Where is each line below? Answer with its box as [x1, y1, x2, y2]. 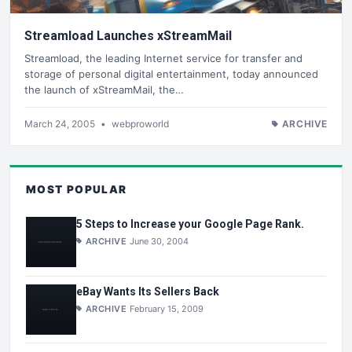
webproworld [112, 117, 169, 130]
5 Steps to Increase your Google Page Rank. [76, 218, 304, 231]
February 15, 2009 [130, 302, 204, 314]
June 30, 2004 [130, 236, 189, 247]
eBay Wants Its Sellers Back [76, 284, 219, 298]
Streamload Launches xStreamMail [24, 28, 232, 44]
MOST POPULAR [26, 182, 127, 196]
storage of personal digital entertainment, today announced [24, 67, 318, 80]
